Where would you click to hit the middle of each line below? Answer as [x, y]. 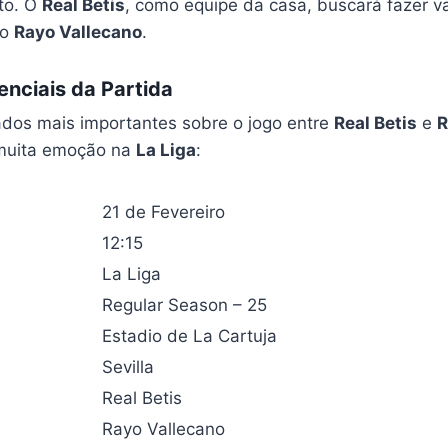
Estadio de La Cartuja [189, 336]
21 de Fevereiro [163, 212]
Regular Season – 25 [184, 305]
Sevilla [127, 367]
